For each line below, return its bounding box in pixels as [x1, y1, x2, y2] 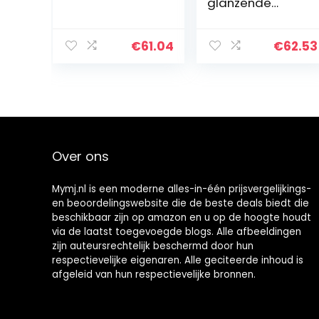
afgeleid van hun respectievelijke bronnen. [51, 267, 256, 281]
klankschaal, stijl [206, 8, 303, 26]
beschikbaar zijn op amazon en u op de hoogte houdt [51, 210, 311, 224]
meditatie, [206, 65, 270, 83]
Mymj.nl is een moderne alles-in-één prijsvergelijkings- [51, 182, 311, 196]
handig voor [206, 51, 279, 68]
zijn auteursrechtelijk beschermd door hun [51, 239, 253, 253]
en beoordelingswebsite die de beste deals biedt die [51, 196, 309, 210]
